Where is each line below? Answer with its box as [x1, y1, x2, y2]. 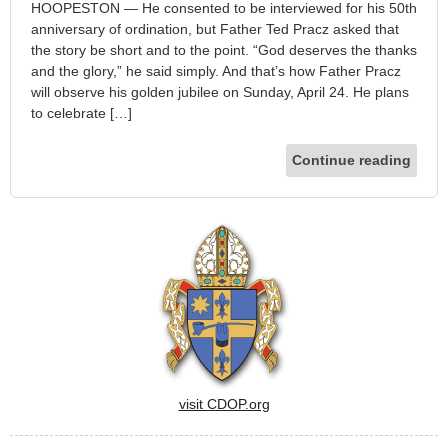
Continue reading [292, 151, 411, 168]
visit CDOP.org [178, 395, 270, 412]
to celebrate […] [31, 104, 132, 121]
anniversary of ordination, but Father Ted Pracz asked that [31, 20, 399, 37]
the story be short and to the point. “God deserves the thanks [31, 41, 417, 58]
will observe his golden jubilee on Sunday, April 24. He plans [31, 83, 409, 100]
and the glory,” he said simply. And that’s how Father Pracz [31, 62, 401, 79]
